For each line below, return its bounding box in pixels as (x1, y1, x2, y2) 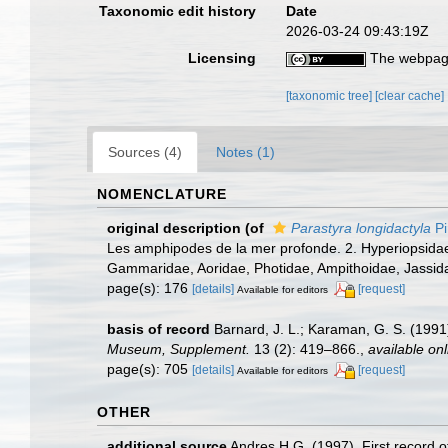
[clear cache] (375, 88, 445, 103)
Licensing (188, 49, 257, 66)
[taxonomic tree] (286, 88, 376, 103)
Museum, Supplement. (107, 340, 250, 357)
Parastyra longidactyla (291, 219, 431, 236)
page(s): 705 (107, 360, 192, 377)
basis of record (107, 320, 210, 337)
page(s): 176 (107, 279, 192, 296)
